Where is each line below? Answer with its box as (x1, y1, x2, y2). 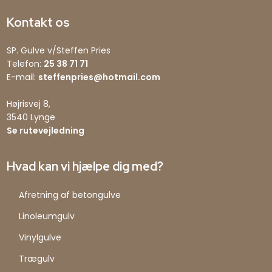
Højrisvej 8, (6, 98, 50, 110)
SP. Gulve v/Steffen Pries (6, 44, 110, 57)
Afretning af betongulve (18, 188, 121, 201)
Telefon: (6, 58, 44, 70)
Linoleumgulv (18, 209, 75, 222)
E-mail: (6, 71, 38, 84)
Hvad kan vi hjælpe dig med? (6, 158, 163, 175)
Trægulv (18, 252, 55, 265)
